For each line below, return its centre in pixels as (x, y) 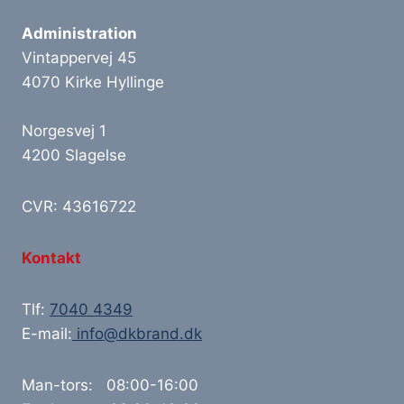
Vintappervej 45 (79, 58)
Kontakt (51, 258)
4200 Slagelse (74, 155)
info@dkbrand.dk (137, 334)
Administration (79, 33)
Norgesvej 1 (64, 131)
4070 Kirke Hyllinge (93, 82)
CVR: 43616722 (79, 207)
